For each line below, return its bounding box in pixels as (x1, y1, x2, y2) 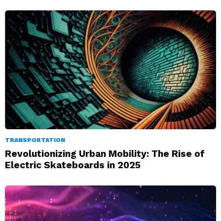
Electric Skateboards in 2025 (5, 159, 141, 171)
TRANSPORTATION (5, 137, 65, 144)
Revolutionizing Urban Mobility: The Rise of (5, 148, 205, 160)
